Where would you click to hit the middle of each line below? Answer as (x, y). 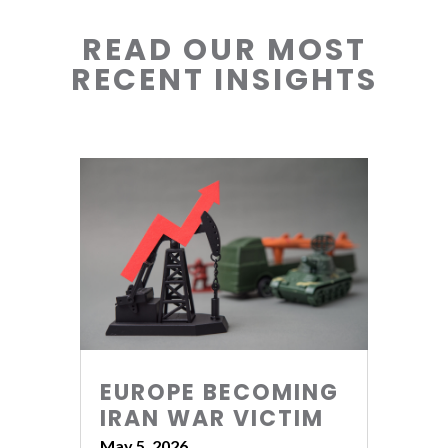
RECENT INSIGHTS (224, 80)
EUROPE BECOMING (219, 393)
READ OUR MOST (224, 50)
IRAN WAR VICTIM (212, 419)
